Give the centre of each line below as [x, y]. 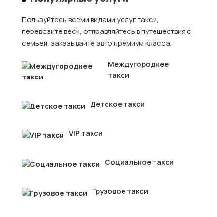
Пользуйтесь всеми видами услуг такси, [90, 19]
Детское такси [117, 104]
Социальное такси [139, 162]
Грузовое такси [120, 191]
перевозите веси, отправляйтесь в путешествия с [107, 31]
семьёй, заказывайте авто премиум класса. [97, 43]
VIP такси [86, 133]
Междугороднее [139, 64]
